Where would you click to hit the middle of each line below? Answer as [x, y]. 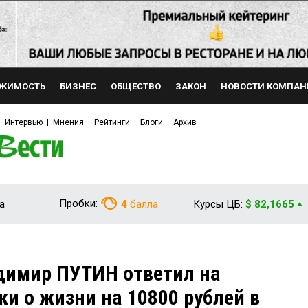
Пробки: [78, 203]
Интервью [24, 122]
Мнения [68, 122]
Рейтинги [112, 122]
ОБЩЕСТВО [136, 86]
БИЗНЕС [78, 86]
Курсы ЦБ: [218, 204]
